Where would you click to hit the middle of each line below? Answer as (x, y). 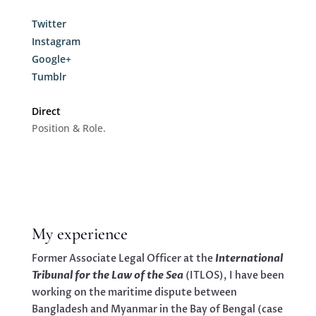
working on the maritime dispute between (134, 293)
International (249, 259)
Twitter (49, 23)
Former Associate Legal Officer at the (123, 259)
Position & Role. (68, 128)
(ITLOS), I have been (235, 276)
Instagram (56, 41)
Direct (46, 111)
